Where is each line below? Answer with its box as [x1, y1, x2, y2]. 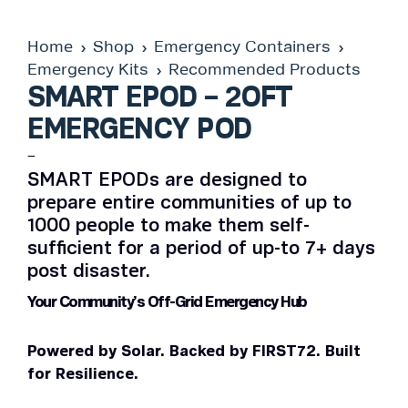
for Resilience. [27, 365, 138, 382]
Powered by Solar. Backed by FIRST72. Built [27, 342, 361, 360]
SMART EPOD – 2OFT [27, 83, 292, 113]
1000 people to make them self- [27, 216, 310, 236]
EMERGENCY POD [27, 115, 251, 145]
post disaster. [27, 261, 150, 281]
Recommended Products [168, 62, 361, 79]
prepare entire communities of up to [27, 193, 352, 213]
